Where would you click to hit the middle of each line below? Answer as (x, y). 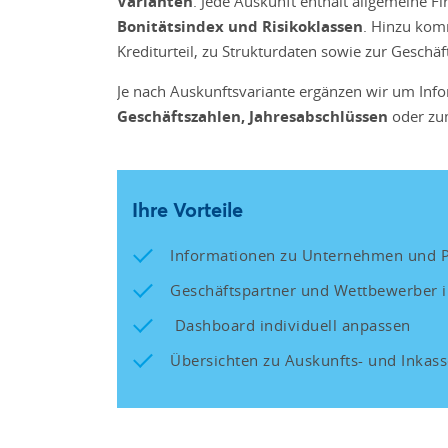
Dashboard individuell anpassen (290, 325)
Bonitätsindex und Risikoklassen (240, 26)
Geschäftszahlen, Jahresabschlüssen (252, 116)
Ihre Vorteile (187, 209)
